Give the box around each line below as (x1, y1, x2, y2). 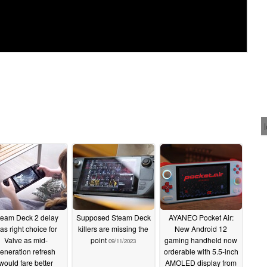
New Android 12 (175, 223, 227, 234)
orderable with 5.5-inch (163, 246, 238, 256)
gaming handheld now (164, 234, 237, 245)
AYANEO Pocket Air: (168, 212, 234, 222)
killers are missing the (78, 223, 148, 234)
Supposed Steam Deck (76, 212, 151, 222)
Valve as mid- (4, 234, 48, 245)
